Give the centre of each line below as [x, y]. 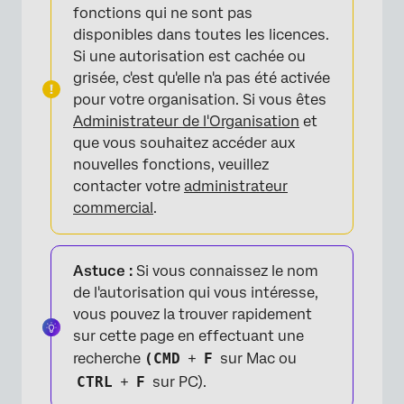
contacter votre [129, 186]
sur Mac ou [257, 358]
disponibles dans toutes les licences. [201, 34]
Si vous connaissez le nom [225, 271]
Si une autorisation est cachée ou [189, 56]
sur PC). [178, 381]
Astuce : [103, 271]
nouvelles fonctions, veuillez [171, 164]
